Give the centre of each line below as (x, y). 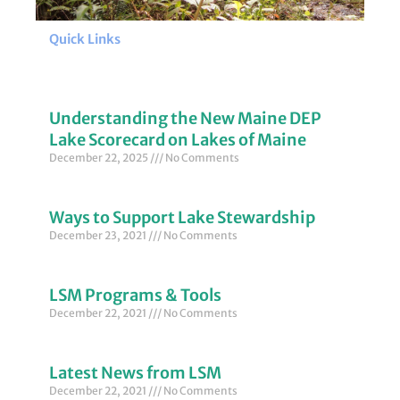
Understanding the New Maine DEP (185, 119)
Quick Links (85, 40)
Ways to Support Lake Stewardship (182, 218)
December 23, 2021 (99, 236)
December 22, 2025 (100, 158)
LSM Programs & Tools (135, 296)
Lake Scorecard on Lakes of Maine (178, 140)
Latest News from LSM (135, 373)
